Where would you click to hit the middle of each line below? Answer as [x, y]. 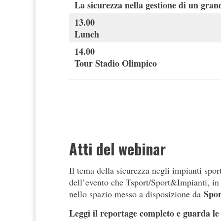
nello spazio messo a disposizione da [136, 194]
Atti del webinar [117, 149]
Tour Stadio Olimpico [116, 63]
